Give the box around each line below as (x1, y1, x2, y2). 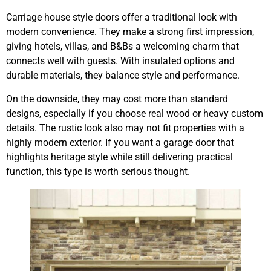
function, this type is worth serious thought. (6, 165, 190, 177)
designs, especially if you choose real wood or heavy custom (6, 107, 263, 119)
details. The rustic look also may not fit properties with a (6, 122, 244, 134)
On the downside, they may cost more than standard (6, 93, 228, 105)
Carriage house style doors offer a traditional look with (6, 11, 237, 24)
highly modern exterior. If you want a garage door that (6, 136, 234, 148)
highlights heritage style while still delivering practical (6, 151, 233, 163)
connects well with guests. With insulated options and (6, 55, 235, 67)
